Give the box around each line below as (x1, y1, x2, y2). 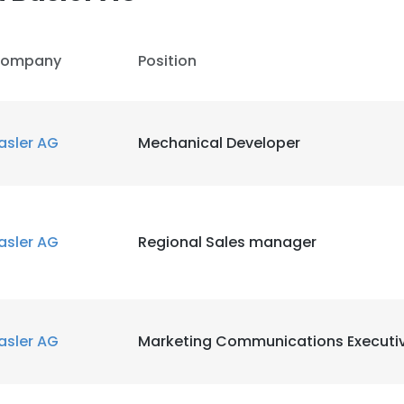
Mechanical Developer (138, 133, 300, 153)
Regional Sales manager (138, 232, 317, 252)
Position (138, 50, 197, 71)
